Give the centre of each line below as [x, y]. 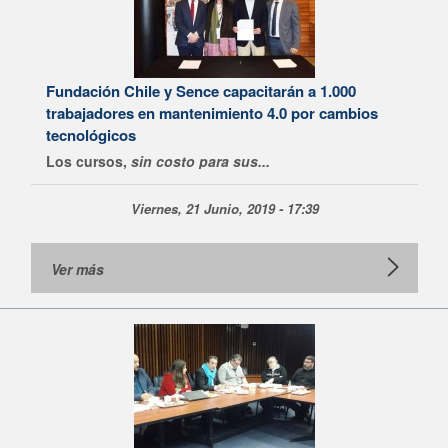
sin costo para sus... [200, 161]
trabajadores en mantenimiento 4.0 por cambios [212, 113]
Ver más [77, 269]
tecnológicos [91, 135]
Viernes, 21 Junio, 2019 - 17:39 [224, 208]
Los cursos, [88, 161]
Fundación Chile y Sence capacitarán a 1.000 [201, 91]
